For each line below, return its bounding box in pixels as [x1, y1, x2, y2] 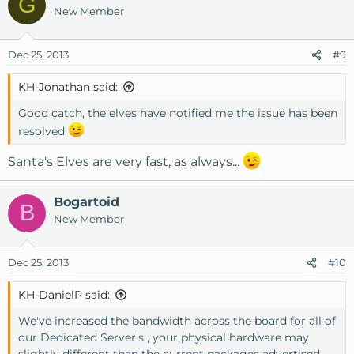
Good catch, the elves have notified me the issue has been [18, 105, 337, 120]
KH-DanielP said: [18, 287, 110, 302]
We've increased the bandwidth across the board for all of [18, 313, 336, 328]
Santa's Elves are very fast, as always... [8, 154, 243, 170]
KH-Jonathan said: [18, 79, 118, 94]
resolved [18, 123, 68, 138]
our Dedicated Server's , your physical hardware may [18, 330, 309, 345]
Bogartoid [54, 194, 119, 209]
